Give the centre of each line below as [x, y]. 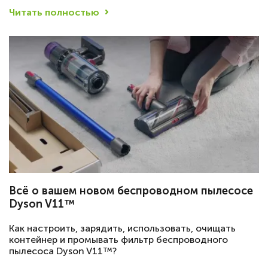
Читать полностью [54, 12]
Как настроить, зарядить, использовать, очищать [122, 229]
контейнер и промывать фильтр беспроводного [118, 240]
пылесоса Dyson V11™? [63, 251]
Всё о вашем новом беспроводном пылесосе [131, 191]
